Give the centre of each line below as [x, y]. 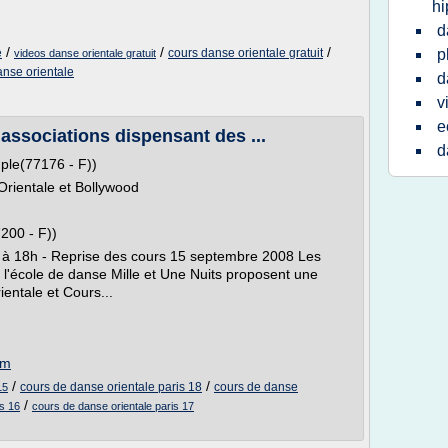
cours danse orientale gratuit [245, 53]
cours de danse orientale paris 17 [113, 406]
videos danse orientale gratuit [85, 53]
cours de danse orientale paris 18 [111, 387]
